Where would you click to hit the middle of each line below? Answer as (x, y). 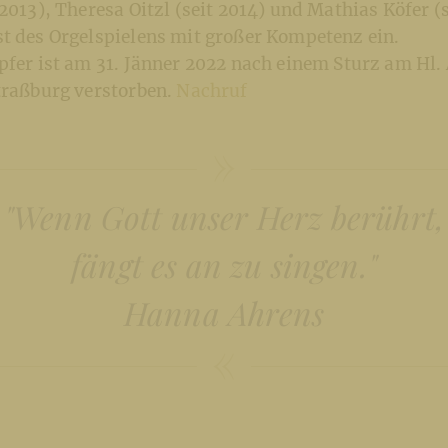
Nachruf (212, 91)
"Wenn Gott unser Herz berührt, (224, 217)
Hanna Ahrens (224, 313)
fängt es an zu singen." (224, 265)
